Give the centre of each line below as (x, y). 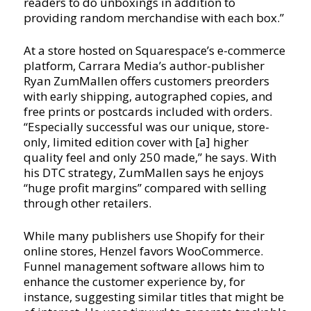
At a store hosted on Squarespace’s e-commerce (154, 50)
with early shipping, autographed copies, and (148, 96)
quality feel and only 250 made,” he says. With (150, 157)
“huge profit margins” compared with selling (145, 187)
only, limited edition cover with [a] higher (136, 142)
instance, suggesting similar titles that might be (153, 296)
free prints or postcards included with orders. (148, 111)
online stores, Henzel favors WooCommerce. (143, 251)
